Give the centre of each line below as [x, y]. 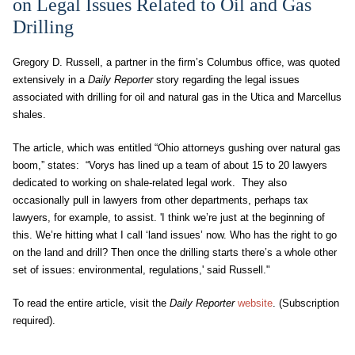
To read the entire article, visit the [91, 303]
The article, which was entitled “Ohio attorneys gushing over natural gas [177, 148]
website [255, 303]
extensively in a [50, 80]
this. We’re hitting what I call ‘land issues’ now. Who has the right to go [175, 235]
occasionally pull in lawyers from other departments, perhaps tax [160, 200]
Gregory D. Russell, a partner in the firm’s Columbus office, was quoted [176, 62]
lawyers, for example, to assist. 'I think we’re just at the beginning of [169, 218]
